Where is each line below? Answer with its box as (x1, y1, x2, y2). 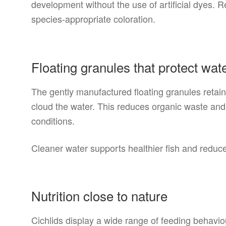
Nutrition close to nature (31, 186, 168, 205)
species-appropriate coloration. (31, 12, 156, 26)
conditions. (31, 114, 75, 127)
